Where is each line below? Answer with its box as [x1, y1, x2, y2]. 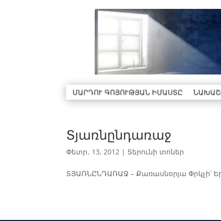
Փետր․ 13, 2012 [66, 147, 120, 156]
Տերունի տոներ [127, 147, 184, 156]
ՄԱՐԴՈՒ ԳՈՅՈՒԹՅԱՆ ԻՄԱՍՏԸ [73, 87, 183, 97]
